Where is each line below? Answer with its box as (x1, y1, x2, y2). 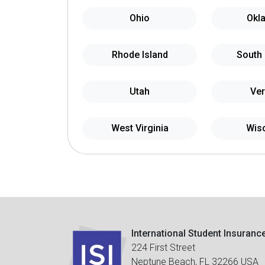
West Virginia (111, 122, 169, 134)
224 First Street (131, 242, 195, 253)
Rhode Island (111, 49, 168, 60)
